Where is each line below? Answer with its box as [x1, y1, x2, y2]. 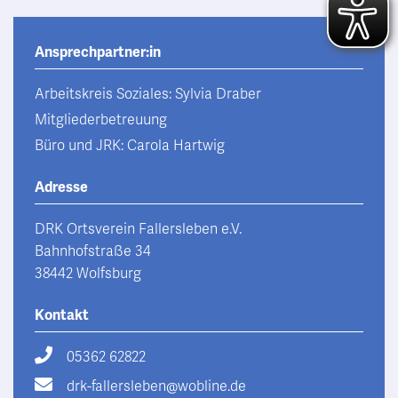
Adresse [35, 179, 88, 196]
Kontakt [35, 306, 89, 324]
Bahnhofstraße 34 [35, 243, 151, 260]
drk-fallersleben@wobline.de [67, 378, 246, 395]
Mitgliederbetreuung [35, 111, 167, 129]
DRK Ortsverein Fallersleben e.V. [35, 220, 242, 238]
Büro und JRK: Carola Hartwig [35, 137, 225, 155]
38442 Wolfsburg [35, 265, 141, 283]
